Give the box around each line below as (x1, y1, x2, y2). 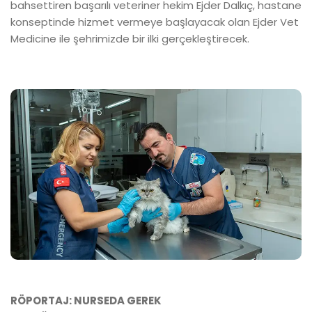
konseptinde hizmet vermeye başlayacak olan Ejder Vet (10, 15, 299, 29)
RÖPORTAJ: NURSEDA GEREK (10, 292, 162, 308)
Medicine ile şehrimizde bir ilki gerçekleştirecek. (10, 31, 252, 46)
